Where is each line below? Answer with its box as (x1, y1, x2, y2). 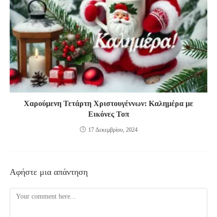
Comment (9, 190, 36, 197)
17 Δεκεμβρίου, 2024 (88, 126, 138, 133)
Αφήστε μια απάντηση (10, 167, 88, 177)
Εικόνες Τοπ (88, 110, 129, 118)
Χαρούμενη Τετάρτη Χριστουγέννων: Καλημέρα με (24, 99, 193, 108)
